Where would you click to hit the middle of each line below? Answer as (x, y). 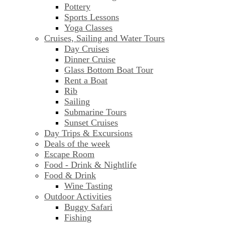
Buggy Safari (88, 207)
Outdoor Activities (78, 197)
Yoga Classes (88, 28)
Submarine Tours (95, 112)
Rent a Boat (86, 81)
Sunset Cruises (91, 123)
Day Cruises (87, 49)
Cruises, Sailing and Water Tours (104, 38)
